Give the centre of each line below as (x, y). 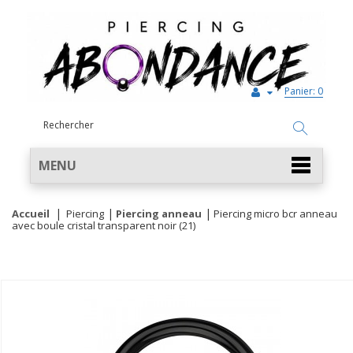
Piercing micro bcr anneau (275, 214)
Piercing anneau (159, 214)
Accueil (31, 214)
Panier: (300, 91)
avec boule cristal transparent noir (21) (104, 225)
